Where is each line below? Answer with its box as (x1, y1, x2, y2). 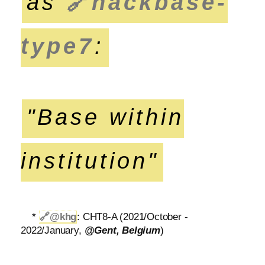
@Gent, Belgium (84, 225, 160, 236)
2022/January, (21, 225, 85, 236)
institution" (21, 148, 159, 173)
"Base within (27, 104, 185, 130)
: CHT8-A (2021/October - (77, 211, 188, 222)
